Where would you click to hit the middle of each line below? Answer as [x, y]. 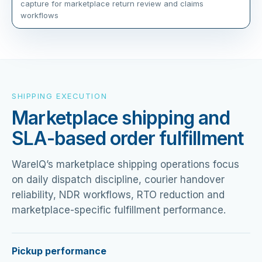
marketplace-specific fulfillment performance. [119, 210]
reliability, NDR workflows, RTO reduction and [118, 194]
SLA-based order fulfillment [128, 138]
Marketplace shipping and [121, 118]
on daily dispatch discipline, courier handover [118, 179]
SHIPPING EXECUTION [60, 96]
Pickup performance [59, 251]
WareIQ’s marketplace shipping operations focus [125, 164]
